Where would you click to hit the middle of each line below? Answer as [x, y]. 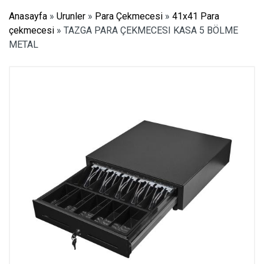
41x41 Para [196, 16]
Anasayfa [28, 16]
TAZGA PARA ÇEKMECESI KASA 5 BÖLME [150, 30]
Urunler [71, 16]
